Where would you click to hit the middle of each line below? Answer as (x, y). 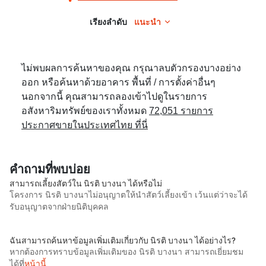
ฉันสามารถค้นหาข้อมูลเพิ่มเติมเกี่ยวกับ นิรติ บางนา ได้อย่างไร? (123, 240)
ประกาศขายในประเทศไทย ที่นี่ (85, 125)
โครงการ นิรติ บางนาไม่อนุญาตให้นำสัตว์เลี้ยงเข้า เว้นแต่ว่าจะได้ (129, 195)
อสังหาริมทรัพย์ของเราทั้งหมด (85, 111)
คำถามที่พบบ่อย (50, 169)
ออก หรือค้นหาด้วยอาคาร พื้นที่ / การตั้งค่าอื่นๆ (118, 83)
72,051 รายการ (181, 111)
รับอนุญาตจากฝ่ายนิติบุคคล (59, 207)
